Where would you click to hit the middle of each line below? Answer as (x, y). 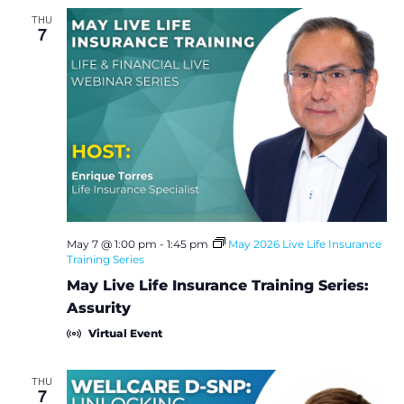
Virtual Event (125, 333)
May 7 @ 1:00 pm (111, 243)
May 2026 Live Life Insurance (304, 243)
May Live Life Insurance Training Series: (217, 285)
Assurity (98, 308)
